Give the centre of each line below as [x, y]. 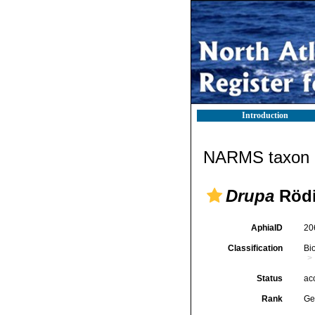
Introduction [265, 115]
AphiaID [266, 228]
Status [269, 278]
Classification [255, 248]
